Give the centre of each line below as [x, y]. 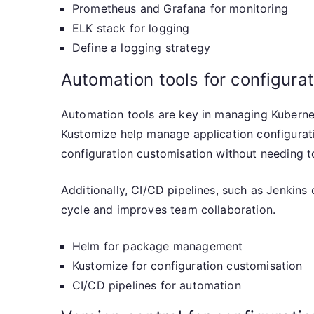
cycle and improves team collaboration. [169, 210]
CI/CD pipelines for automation [157, 285]
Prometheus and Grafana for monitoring [180, 8]
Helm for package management [158, 246]
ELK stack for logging [131, 28]
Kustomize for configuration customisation [187, 266]
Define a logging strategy [141, 48]
